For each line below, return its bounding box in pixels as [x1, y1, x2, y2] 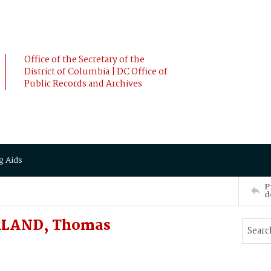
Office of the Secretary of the [24, 53, 145, 67]
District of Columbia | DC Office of [24, 65, 168, 79]
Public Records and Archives [24, 77, 142, 91]
